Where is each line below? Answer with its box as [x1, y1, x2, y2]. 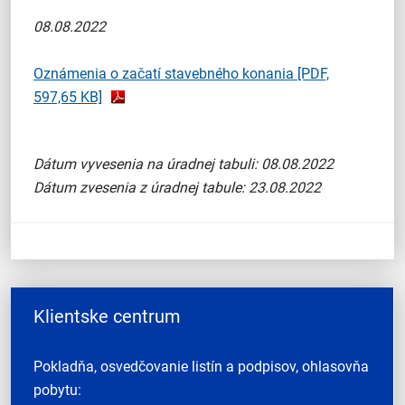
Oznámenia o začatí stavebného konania [33, 65, 297, 82]
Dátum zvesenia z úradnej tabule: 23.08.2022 [33, 179, 321, 196]
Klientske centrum [33, 306, 181, 327]
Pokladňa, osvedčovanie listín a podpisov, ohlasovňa [33, 358, 369, 375]
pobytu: [33, 381, 81, 399]
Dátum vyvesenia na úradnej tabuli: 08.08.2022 [33, 155, 334, 173]
